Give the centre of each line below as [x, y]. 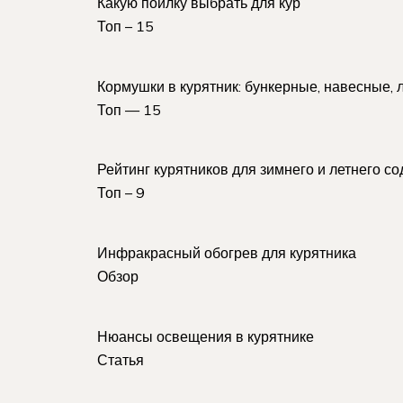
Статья [121, 359]
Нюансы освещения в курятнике [206, 336]
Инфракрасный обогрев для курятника [227, 253]
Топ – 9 [121, 193]
